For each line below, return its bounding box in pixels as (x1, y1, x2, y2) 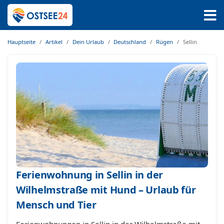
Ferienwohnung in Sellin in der (16, 168, 163, 181)
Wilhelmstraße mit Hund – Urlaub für (16, 183, 196, 196)
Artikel (45, 38, 62, 45)
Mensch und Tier (16, 198, 96, 211)
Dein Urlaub (72, 38, 104, 45)
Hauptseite (7, 38, 35, 45)
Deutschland (113, 38, 146, 45)
